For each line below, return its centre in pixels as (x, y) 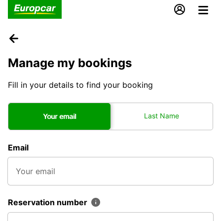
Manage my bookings (70, 63)
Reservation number (49, 202)
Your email (59, 116)
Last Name (162, 115)
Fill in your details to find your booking (80, 85)
